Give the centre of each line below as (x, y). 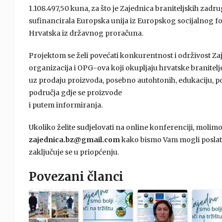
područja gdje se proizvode (75, 93)
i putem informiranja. (65, 105)
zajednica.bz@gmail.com (74, 140)
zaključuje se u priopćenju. (74, 152)
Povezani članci (76, 177)
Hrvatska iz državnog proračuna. (86, 33)
